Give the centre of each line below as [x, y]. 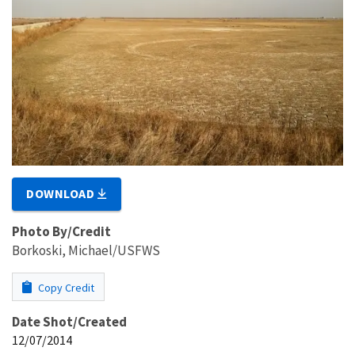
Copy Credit [65, 287]
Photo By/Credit [61, 231]
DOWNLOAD [62, 193]
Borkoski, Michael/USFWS [86, 250]
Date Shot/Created [69, 321]
